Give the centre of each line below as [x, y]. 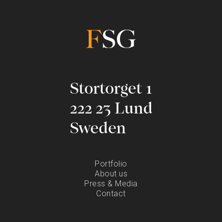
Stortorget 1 [111, 90]
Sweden [98, 130]
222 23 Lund [111, 110]
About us [111, 174]
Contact [111, 194]
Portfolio [111, 164]
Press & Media [111, 184]
